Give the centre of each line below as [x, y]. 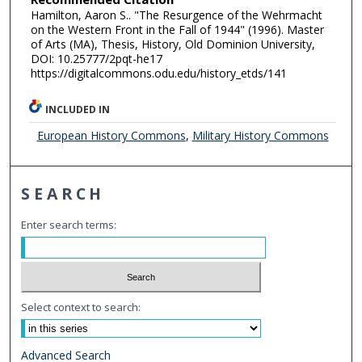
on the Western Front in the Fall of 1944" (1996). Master [177, 30]
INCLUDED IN [78, 109]
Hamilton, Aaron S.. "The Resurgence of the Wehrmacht [176, 15]
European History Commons [111, 135]
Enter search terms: [69, 224]
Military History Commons [260, 135]
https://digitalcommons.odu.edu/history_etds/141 [158, 74]
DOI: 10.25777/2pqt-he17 [96, 59]
